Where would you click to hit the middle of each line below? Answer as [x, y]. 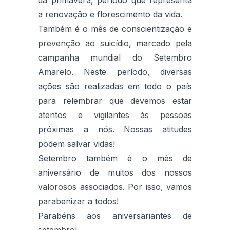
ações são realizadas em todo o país [115, 86]
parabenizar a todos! [78, 201]
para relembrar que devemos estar [115, 100]
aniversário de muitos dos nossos [115, 172]
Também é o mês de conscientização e [115, 28]
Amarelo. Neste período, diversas [115, 72]
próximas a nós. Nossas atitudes [115, 129]
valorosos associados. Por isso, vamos [115, 187]
